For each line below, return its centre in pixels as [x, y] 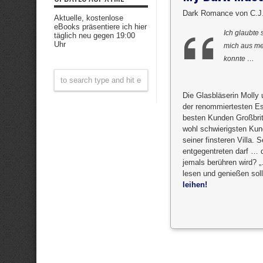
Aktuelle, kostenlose [89, 18]
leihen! [195, 185]
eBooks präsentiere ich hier [100, 27]
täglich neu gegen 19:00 [95, 36]
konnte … [239, 59]
